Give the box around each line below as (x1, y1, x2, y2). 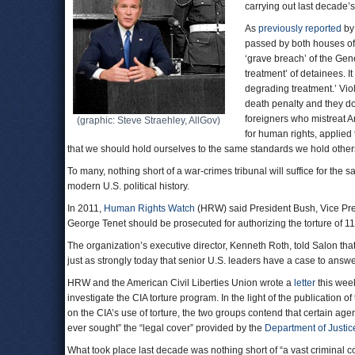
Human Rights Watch (104, 203, 195, 214)
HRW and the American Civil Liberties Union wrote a (67, 277, 294, 288)
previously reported (258, 23, 342, 34)
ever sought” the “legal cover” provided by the (67, 323, 265, 334)
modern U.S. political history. (67, 181, 189, 192)
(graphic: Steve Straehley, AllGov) (76, 115, 220, 126)
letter (294, 277, 315, 288)
